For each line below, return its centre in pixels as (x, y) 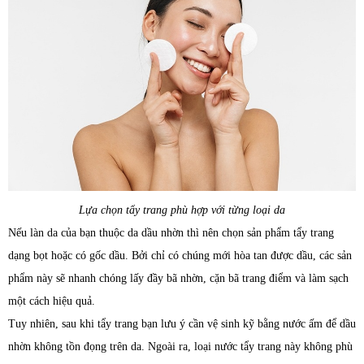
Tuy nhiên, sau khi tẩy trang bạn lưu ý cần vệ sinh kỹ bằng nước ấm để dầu (182, 323)
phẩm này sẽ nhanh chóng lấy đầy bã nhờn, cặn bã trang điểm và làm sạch (178, 278)
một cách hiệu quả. (52, 301)
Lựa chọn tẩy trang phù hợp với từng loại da (182, 210)
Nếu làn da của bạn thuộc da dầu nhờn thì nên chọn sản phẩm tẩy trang (171, 232)
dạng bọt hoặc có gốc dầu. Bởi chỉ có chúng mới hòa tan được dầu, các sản (180, 255)
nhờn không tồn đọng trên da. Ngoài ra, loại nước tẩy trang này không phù (180, 346)
